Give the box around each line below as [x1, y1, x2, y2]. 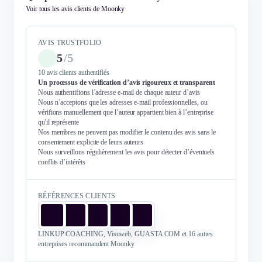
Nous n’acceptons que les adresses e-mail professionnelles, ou [38, 98, 208, 106]
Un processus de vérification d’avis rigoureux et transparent [38, 78, 215, 87]
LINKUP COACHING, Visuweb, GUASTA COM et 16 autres [38, 229, 213, 238]
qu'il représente [38, 118, 79, 126]
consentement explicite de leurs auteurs [38, 137, 144, 146]
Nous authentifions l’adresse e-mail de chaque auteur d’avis [38, 88, 200, 96]
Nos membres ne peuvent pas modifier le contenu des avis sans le [38, 127, 216, 136]
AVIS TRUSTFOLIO [38, 38, 102, 47]
